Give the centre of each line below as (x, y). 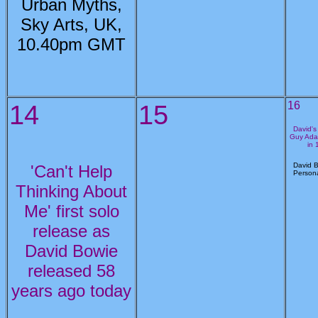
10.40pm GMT (71, 44)
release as (71, 231)
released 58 (71, 271)
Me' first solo (71, 211)
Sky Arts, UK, (71, 24)
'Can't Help (71, 171)
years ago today (71, 291)
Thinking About (71, 191)
